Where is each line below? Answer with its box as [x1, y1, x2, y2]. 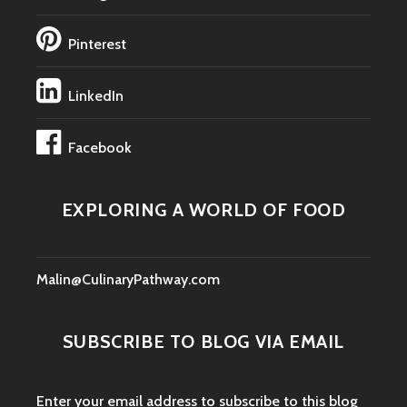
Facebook [68, 138, 132, 156]
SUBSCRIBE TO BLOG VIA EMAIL [62, 331, 345, 353]
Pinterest [68, 35, 126, 53]
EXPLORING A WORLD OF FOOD [61, 199, 346, 222]
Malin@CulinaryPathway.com [36, 270, 220, 288]
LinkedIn [68, 86, 124, 104]
